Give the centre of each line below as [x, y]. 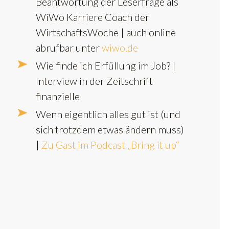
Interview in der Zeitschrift [94, 81]
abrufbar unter [69, 47]
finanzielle [58, 96]
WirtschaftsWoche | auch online [106, 32]
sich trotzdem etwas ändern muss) [110, 129]
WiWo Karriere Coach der [93, 17]
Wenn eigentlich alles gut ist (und [108, 114]
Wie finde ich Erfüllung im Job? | [106, 65]
